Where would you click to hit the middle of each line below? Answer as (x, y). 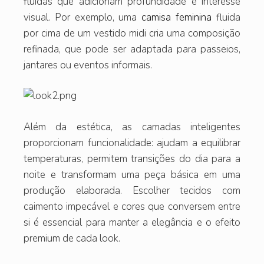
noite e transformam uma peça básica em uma (132, 174)
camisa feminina (177, 17)
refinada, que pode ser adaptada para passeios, (132, 49)
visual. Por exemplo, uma (83, 17)
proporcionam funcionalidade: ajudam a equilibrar (132, 143)
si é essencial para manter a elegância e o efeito (132, 222)
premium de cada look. (72, 238)
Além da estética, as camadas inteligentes (132, 127)
